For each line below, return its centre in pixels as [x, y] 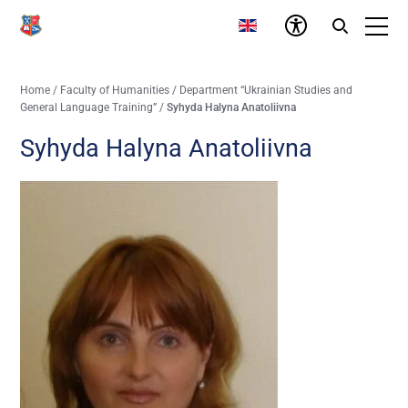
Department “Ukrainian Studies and [266, 90]
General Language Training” [89, 107]
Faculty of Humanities [115, 90]
